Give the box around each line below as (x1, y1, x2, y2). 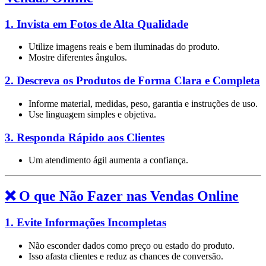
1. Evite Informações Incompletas (5, 216, 166, 229)
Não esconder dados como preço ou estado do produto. (28, 240, 235, 251)
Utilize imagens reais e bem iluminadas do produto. (28, 42, 220, 52)
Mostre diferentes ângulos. (28, 52, 127, 63)
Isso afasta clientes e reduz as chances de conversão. (28, 251, 223, 261)
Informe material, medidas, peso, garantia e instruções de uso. (28, 98, 258, 109)
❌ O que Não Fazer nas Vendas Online (5, 188, 239, 204)
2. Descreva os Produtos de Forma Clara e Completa (5, 74, 260, 87)
